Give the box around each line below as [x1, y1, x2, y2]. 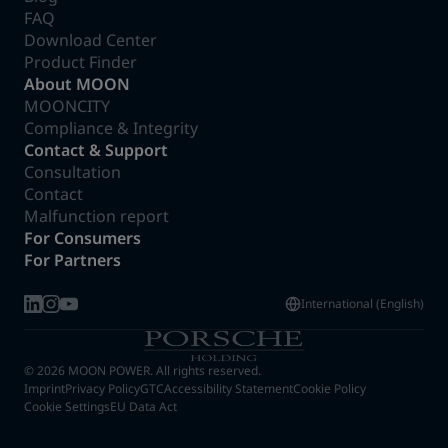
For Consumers [24, 227, 141, 249]
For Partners [24, 249, 121, 271]
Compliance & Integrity [24, 117, 198, 139]
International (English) [301, 295, 424, 312]
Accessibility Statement [164, 380, 293, 397]
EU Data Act [110, 398, 177, 415]
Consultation [24, 161, 121, 183]
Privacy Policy [65, 380, 140, 397]
